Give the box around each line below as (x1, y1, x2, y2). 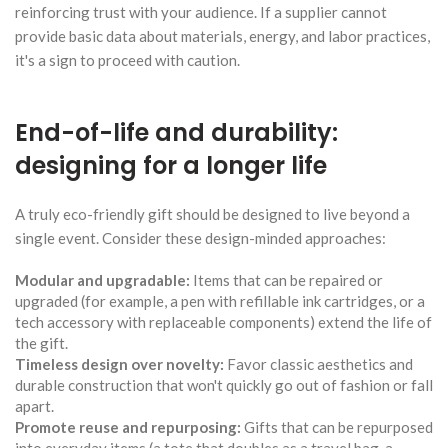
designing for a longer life (15, 148, 327, 182)
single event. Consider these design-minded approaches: (15, 228, 386, 247)
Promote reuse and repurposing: (15, 417, 241, 436)
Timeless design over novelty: (15, 354, 224, 373)
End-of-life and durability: (15, 115, 338, 149)
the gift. (15, 333, 68, 352)
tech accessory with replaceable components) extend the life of (15, 312, 432, 331)
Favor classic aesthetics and (224, 354, 413, 373)
